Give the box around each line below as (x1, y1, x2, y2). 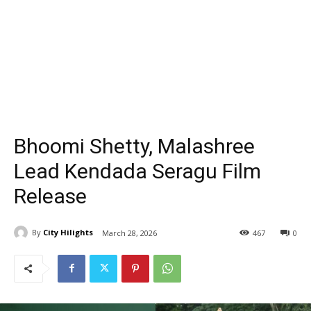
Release (14, 183, 87, 208)
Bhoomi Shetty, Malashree (14, 133, 255, 158)
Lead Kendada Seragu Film (14, 158, 261, 183)
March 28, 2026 (102, 227, 157, 238)
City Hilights (43, 227, 93, 238)
